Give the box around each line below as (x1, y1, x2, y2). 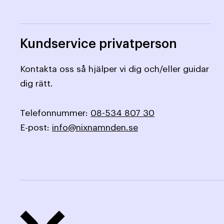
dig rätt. (20, 79, 53, 88)
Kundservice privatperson (20, 37, 177, 50)
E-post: (20, 123, 52, 132)
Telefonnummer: (20, 108, 90, 117)
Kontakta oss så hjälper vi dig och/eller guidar (20, 64, 209, 73)
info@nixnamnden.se (52, 123, 138, 132)
